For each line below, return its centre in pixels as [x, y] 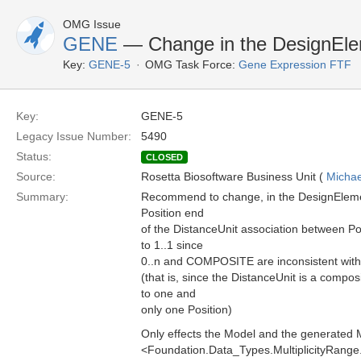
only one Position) [187, 309]
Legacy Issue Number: [74, 136]
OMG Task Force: [190, 64]
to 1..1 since [172, 245]
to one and [168, 293]
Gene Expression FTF [295, 64]
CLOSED [164, 157]
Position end [172, 213]
